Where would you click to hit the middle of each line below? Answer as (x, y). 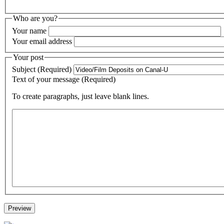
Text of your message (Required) (64, 79)
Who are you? (35, 18)
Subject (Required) (42, 69)
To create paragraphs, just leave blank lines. (80, 96)
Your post (28, 57)
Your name (29, 30)
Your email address (42, 41)
